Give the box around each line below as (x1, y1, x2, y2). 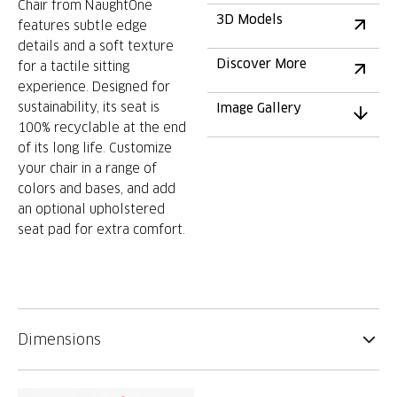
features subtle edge (18, 18, 147, 34)
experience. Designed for (18, 79, 170, 95)
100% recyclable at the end (18, 120, 186, 136)
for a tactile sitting (18, 58, 129, 74)
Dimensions (18, 329, 101, 349)
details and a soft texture (18, 38, 174, 54)
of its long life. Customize (18, 140, 172, 156)
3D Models (216, 12, 283, 27)
